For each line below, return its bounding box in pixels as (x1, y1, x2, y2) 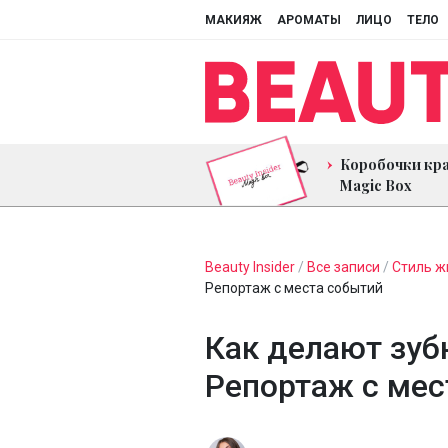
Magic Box (340, 175, 412, 195)
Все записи (307, 258, 380, 275)
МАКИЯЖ (205, 13, 262, 27)
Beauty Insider (205, 258, 295, 275)
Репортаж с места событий (205, 279, 383, 296)
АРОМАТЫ (277, 13, 341, 27)
